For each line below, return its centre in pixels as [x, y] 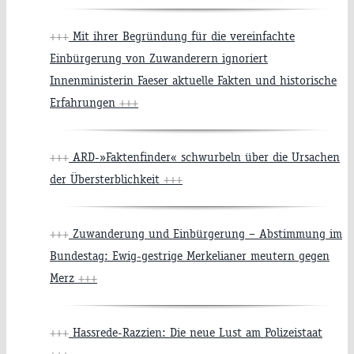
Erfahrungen [85, 103]
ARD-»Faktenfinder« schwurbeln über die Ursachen [204, 157]
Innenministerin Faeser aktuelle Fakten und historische [193, 81]
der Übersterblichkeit [107, 179]
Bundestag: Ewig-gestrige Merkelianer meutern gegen [190, 256]
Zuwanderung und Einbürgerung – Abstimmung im [205, 234]
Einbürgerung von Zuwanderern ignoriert [159, 58]
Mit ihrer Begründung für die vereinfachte [182, 36]
